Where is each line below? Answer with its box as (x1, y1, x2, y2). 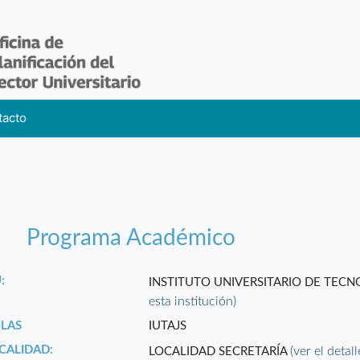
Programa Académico (27, 227, 236, 250)
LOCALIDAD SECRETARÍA (149, 346, 291, 358)
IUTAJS (149, 320, 187, 333)
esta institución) (149, 295, 237, 309)
